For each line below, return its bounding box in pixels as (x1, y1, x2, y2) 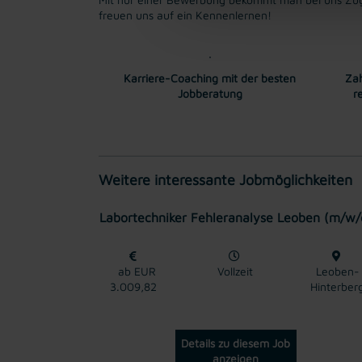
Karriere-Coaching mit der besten (124, 70, 296, 85)
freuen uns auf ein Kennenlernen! (99, 7, 271, 22)
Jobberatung (177, 86, 242, 100)
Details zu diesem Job (181, 335, 290, 350)
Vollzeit (217, 263, 254, 278)
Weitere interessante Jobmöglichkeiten (99, 170, 352, 188)
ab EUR (111, 263, 156, 278)
